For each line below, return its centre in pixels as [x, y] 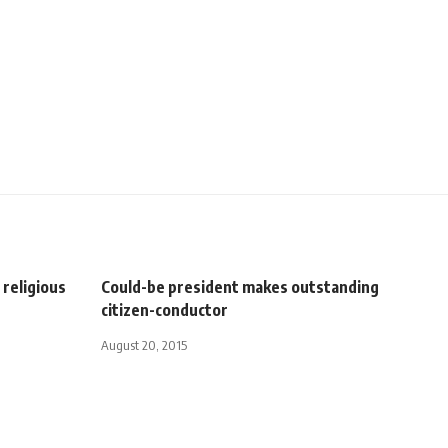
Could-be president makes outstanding [240, 286]
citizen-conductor [164, 309]
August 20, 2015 [144, 344]
